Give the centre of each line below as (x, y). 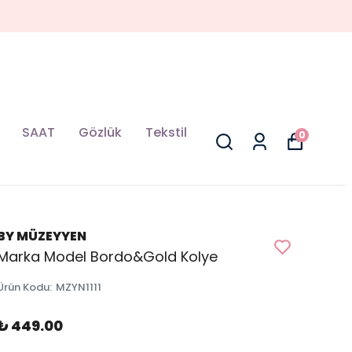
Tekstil (166, 132)
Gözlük (100, 132)
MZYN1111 (79, 287)
